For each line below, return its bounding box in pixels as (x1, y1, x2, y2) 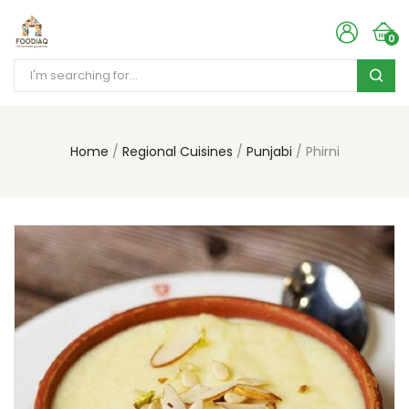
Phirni (305, 142, 340, 161)
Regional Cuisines (121, 142, 233, 161)
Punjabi (246, 142, 292, 161)
